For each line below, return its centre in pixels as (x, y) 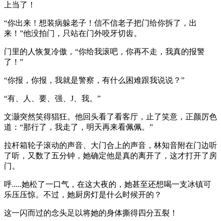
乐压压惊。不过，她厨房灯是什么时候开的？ (83, 194)
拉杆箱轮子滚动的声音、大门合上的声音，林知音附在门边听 (110, 145)
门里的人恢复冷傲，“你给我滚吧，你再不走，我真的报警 (104, 51)
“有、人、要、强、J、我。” (52, 98)
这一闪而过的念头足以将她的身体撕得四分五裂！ (91, 213)
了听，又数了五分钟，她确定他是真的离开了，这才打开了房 (110, 155)
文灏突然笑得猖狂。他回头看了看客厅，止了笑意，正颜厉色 (110, 116)
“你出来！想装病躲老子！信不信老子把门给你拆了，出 (100, 23)
